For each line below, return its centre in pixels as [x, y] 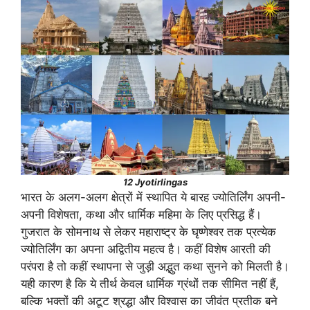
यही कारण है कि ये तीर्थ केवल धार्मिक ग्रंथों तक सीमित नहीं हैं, [150, 283]
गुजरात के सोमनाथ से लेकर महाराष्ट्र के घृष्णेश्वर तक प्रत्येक [148, 231]
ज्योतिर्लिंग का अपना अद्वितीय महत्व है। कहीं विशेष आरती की [146, 249]
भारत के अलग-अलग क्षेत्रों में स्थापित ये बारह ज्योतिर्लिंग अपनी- [153, 197]
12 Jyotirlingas [155, 182]
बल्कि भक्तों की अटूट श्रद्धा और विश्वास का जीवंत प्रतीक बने [149, 301]
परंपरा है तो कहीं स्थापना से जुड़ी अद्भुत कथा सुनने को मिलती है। [155, 266]
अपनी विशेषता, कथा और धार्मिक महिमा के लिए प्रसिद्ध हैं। [141, 214]
